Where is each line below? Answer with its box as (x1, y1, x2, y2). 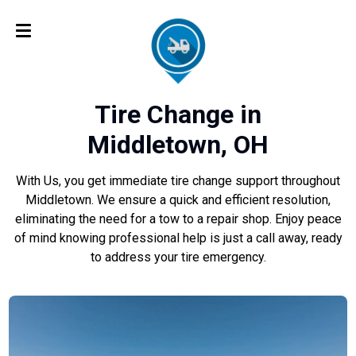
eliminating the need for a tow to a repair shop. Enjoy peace (14, 211, 342, 227)
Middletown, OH (87, 130, 269, 161)
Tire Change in (95, 99, 261, 130)
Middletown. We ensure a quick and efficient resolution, (25, 192, 331, 208)
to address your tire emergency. (90, 250, 266, 265)
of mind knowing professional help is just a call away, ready (14, 230, 342, 246)
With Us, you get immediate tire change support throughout (16, 173, 340, 189)
